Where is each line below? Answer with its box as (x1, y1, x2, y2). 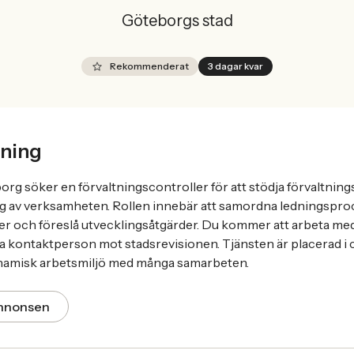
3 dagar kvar (208, 60, 263, 72)
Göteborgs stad (121, 11, 233, 30)
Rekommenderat (110, 60, 189, 72)
